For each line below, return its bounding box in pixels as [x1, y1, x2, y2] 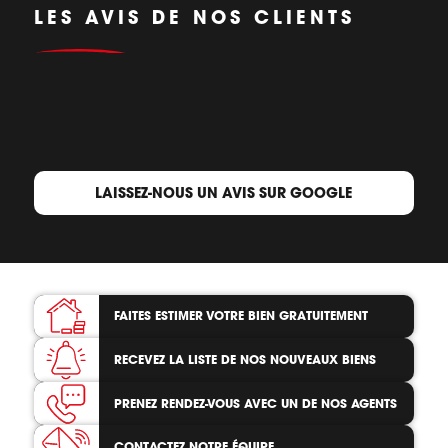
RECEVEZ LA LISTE [113, 352, 221, 368]
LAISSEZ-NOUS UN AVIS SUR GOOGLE [95, 182, 353, 202]
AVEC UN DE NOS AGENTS [243, 395, 397, 411]
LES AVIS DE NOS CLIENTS [33, 5, 355, 30]
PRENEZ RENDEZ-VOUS [113, 395, 244, 411]
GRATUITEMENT [278, 308, 368, 324]
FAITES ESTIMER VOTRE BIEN [113, 308, 279, 324]
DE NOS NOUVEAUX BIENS [220, 352, 376, 368]
